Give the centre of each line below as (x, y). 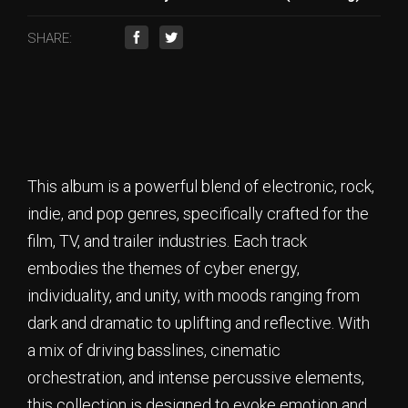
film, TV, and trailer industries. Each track (167, 241)
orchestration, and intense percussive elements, (196, 377)
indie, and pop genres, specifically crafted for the (198, 214)
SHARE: (50, 38)
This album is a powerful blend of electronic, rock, (201, 186)
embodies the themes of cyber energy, (163, 268)
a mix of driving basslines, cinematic (154, 350)
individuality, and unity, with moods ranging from (194, 296)
